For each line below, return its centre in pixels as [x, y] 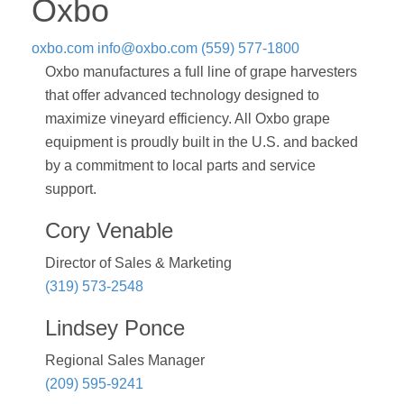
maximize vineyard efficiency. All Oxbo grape [188, 119]
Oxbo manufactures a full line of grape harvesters [201, 72]
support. [71, 189]
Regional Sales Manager [125, 361]
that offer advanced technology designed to [182, 96]
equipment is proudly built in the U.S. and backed [202, 142]
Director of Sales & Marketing [138, 263]
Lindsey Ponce [115, 328]
